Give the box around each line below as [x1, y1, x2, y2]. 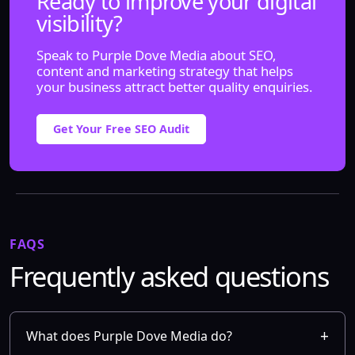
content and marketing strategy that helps [36, 62, 293, 80]
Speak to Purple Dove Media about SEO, [36, 46, 277, 64]
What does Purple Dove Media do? [26, 327, 232, 345]
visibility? [36, 9, 123, 38]
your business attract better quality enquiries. [36, 78, 313, 96]
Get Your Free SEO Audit [53, 121, 189, 136]
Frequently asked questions [10, 258, 329, 295]
